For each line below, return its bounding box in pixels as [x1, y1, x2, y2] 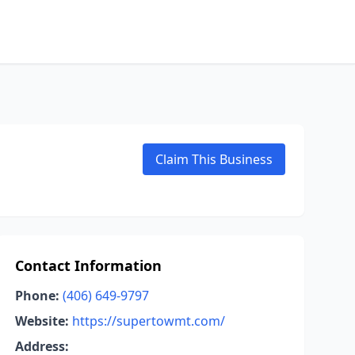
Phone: [14, 287, 59, 304]
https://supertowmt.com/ [71, 312, 225, 330]
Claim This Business [155, 151, 273, 168]
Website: [14, 312, 69, 330]
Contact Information [14, 256, 162, 275]
